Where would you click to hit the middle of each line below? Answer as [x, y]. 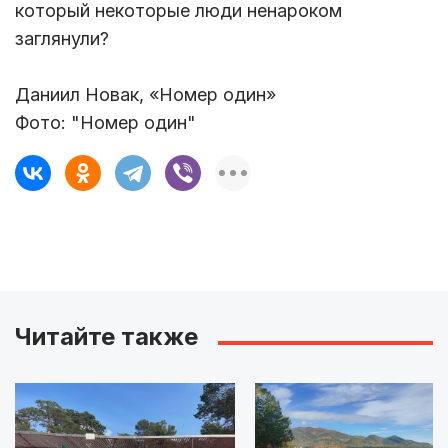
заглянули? [64, 39]
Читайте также [106, 337]
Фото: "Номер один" [105, 123]
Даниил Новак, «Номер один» [145, 95]
